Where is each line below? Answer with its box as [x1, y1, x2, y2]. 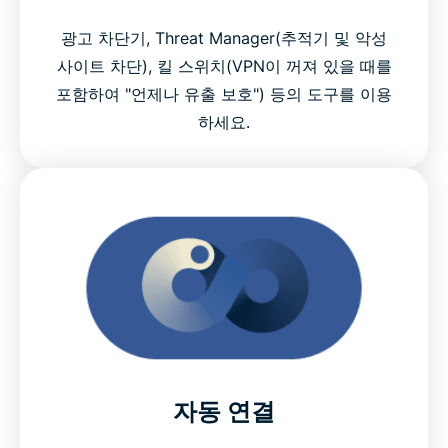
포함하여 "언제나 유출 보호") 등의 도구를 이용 [56, 84, 392, 105]
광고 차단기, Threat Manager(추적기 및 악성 [61, 28, 387, 49]
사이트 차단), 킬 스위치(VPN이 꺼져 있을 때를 [56, 56, 392, 77]
